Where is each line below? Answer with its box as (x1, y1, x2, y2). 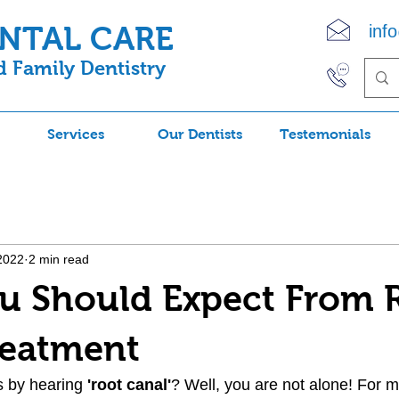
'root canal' (87, 376, 171, 394)
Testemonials (279, 126, 370, 142)
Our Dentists (158, 126, 242, 142)
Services (46, 126, 104, 142)
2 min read (28, 251, 89, 266)
